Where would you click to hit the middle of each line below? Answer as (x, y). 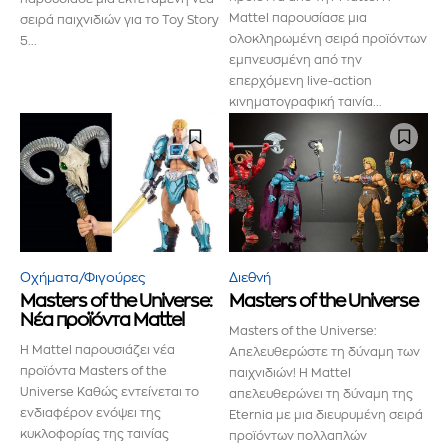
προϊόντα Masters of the (93, 370)
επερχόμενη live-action (300, 80)
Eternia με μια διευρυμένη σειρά (326, 414)
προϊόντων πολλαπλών (298, 435)
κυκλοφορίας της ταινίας (94, 433)
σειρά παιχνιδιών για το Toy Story (119, 19)
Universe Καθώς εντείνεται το (109, 391)
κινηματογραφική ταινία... (305, 101)
